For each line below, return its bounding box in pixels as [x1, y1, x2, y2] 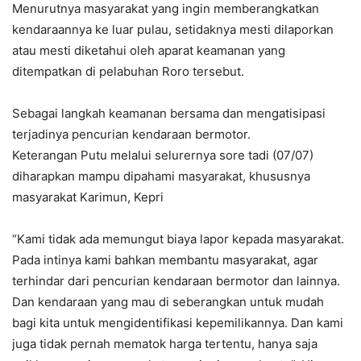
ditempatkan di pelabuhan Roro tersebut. [12, 63, 244, 79]
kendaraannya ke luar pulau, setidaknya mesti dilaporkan [12, 21, 334, 37]
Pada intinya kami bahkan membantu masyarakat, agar [12, 251, 318, 268]
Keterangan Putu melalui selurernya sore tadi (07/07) [12, 147, 313, 163]
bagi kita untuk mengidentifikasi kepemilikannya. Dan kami [12, 314, 343, 330]
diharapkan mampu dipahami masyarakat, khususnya [12, 168, 310, 184]
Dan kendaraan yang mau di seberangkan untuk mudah [12, 293, 324, 309]
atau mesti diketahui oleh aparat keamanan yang [12, 42, 285, 58]
